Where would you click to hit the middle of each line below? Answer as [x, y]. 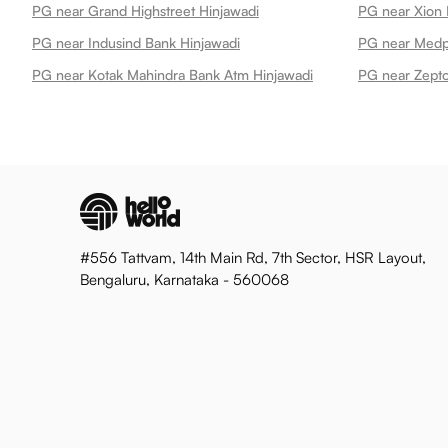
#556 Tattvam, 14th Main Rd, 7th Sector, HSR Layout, [253, 257]
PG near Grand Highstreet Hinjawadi [145, 10]
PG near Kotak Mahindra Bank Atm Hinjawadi [172, 74]
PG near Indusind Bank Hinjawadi [136, 42]
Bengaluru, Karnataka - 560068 [184, 279]
